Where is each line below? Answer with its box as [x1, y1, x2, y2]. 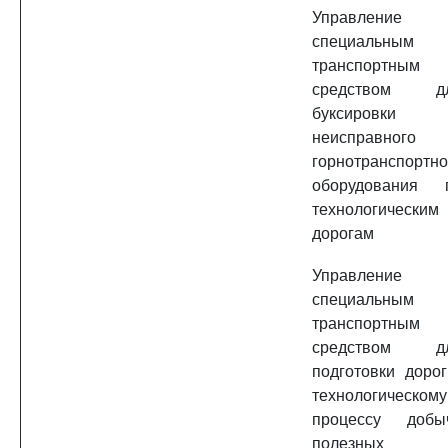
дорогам [312, 225, 374, 242]
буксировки [312, 105, 396, 122]
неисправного [312, 129, 416, 146]
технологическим [312, 201, 439, 218]
